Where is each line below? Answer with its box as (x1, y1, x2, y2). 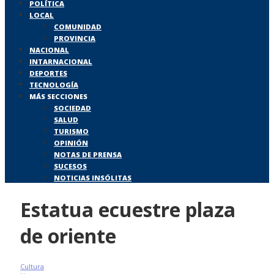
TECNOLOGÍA (29, 80, 78, 90)
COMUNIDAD (54, 22, 102, 32)
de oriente (20, 222, 116, 249)
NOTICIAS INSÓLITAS (54, 173, 131, 183)
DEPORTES (29, 68, 67, 78)
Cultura (20, 262, 44, 272)
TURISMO (54, 127, 89, 136)
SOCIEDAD (54, 103, 91, 113)
